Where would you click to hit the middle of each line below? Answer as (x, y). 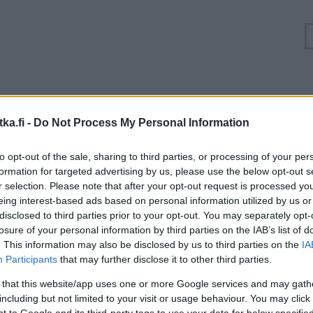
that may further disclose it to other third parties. (165, 259)
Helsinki (59, 159)
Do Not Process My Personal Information (141, 122)
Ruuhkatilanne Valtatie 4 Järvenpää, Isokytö (156, 103)
